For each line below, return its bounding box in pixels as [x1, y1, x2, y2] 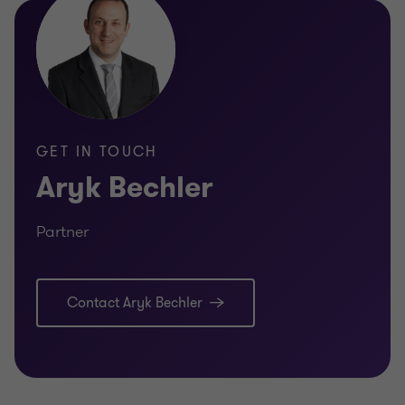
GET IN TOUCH [36, 142, 158, 163]
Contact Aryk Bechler [67, 293, 202, 314]
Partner [36, 220, 89, 244]
